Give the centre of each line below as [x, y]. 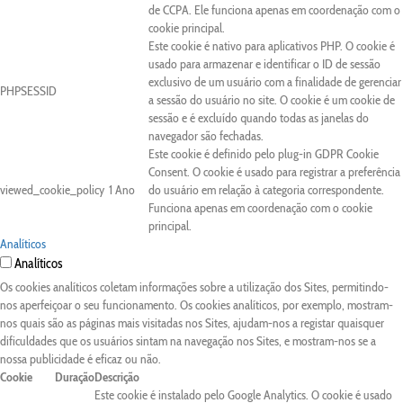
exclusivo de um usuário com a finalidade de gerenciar [275, 82]
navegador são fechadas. [206, 136]
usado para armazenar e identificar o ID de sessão [264, 64]
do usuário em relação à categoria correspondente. [266, 190]
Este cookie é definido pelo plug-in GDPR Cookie [264, 154]
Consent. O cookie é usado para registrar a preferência [274, 172]
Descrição [117, 377]
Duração [75, 377]
